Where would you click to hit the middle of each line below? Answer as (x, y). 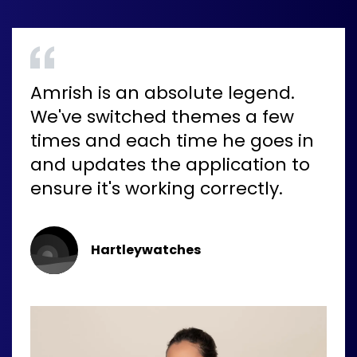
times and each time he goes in (172, 140)
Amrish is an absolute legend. (163, 92)
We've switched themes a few (162, 116)
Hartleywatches (146, 249)
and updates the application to (170, 164)
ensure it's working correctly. (157, 188)
